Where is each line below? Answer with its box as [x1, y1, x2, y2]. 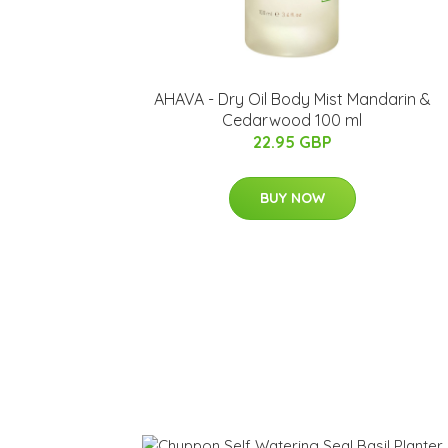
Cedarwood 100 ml [222, 110, 362, 130]
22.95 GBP [252, 132, 332, 152]
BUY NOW [259, 189, 325, 207]
